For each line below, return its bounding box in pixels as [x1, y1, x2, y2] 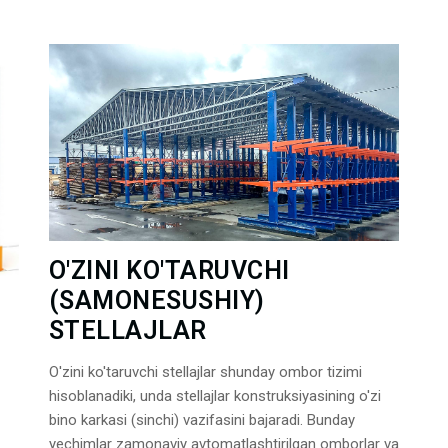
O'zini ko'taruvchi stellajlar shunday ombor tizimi [48, 363, 362, 382]
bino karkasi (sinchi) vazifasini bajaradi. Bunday [48, 411, 355, 430]
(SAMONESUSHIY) [48, 286, 265, 316]
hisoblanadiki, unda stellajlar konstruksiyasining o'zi [48, 387, 381, 406]
